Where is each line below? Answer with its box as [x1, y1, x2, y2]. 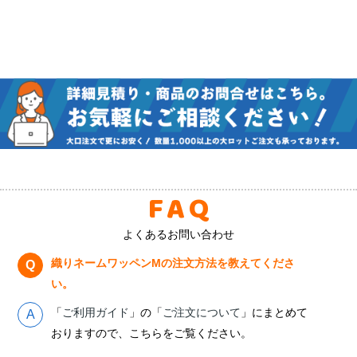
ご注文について [163, 305, 241, 319]
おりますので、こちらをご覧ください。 [51, 326, 253, 339]
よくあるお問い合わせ [123, 227, 234, 241]
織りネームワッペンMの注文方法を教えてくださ [51, 256, 296, 269]
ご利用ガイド [62, 305, 130, 319]
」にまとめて [241, 305, 308, 319]
